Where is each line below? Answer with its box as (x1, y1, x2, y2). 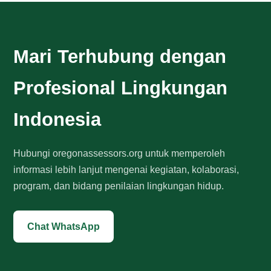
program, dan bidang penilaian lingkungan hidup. (13, 181, 224, 191)
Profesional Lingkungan (13, 77, 228, 99)
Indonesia (13, 109, 102, 130)
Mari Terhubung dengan (13, 46, 227, 67)
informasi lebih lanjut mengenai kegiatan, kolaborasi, (13, 165, 240, 175)
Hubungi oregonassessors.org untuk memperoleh (13, 148, 226, 158)
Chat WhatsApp (27, 221, 100, 232)
